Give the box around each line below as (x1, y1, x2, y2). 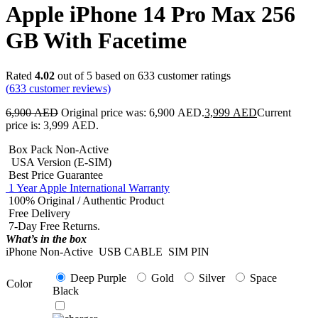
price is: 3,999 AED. (6, 119, 99, 131)
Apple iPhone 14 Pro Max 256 (6, 1, 295, 28)
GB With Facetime (6, 28, 187, 54)
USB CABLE (96, 245, 165, 258)
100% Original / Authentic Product (6, 194, 164, 207)
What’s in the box (6, 232, 87, 245)
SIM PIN (165, 245, 209, 258)
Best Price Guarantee (6, 168, 103, 181)
